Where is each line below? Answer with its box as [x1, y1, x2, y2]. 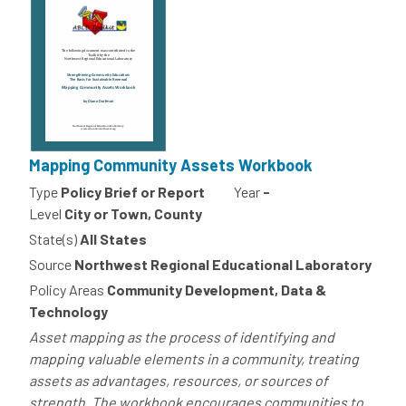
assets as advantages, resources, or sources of [29, 372, 328, 390]
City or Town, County [64, 205, 202, 223]
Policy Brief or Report [61, 183, 205, 201]
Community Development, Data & [107, 281, 326, 299]
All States [80, 230, 147, 248]
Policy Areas [29, 281, 104, 299]
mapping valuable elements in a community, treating [29, 350, 359, 368]
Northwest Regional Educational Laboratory [74, 256, 372, 274]
